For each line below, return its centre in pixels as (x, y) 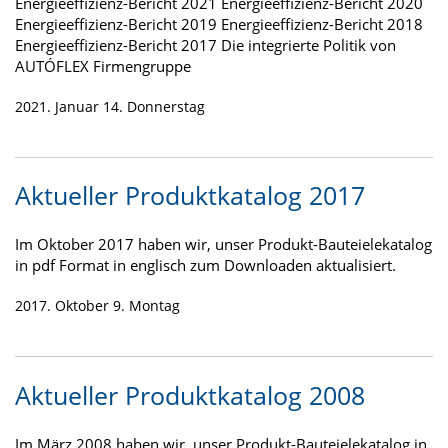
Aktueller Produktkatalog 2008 (190, 394)
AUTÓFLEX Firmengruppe (103, 65)
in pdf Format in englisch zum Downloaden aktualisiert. (205, 265)
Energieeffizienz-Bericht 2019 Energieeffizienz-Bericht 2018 (219, 23)
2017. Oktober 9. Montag (97, 306)
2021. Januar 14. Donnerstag (110, 106)
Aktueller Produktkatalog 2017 (190, 195)
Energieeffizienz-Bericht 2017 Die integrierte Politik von (205, 44)
